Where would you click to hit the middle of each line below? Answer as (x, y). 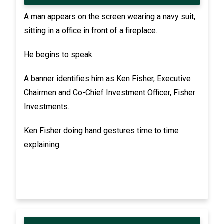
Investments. (46, 106)
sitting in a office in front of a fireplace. (90, 30)
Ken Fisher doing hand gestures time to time (101, 130)
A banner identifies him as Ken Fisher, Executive (107, 78)
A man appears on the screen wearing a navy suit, (109, 16)
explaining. (42, 144)
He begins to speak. (59, 54)
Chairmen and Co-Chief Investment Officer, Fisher (109, 92)
